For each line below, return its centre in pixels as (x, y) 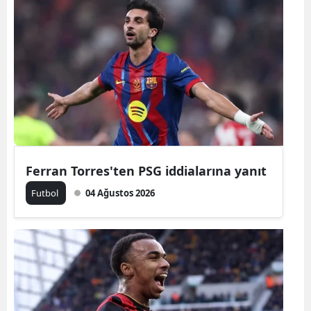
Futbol (46, 193)
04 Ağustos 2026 (120, 193)
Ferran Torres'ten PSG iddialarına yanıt (146, 171)
